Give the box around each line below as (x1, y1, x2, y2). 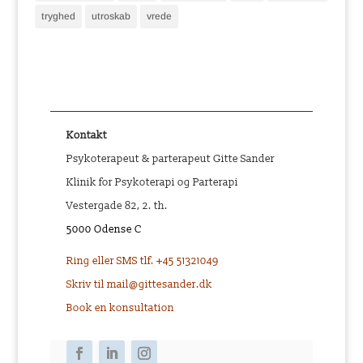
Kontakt (66, 129, 108, 143)
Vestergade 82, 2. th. (66, 199, 169, 213)
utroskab (91, 11, 130, 23)
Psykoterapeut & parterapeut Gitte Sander (66, 152, 275, 166)
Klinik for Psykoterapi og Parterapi (66, 176, 239, 190)
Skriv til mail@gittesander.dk (66, 278, 213, 292)
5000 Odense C (66, 223, 143, 237)
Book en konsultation (66, 301, 175, 315)
